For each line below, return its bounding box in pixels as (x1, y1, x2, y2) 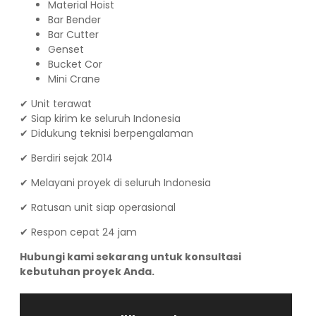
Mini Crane (48, 71, 100, 86)
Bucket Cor (48, 56, 102, 71)
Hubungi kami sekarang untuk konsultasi (20, 249, 241, 264)
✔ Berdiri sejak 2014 (20, 150, 113, 165)
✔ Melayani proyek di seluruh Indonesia (20, 175, 211, 190)
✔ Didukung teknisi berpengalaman (20, 126, 193, 140)
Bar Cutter (48, 27, 99, 42)
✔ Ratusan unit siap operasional (20, 200, 176, 214)
